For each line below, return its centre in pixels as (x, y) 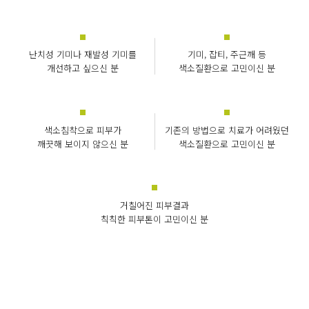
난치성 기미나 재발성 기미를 (82, 55)
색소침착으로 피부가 (82, 130)
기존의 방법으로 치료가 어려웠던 (227, 130)
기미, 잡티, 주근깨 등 (227, 55)
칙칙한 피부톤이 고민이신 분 (154, 219)
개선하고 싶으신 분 (82, 69)
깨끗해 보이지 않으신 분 (82, 144)
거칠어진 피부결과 (154, 206)
